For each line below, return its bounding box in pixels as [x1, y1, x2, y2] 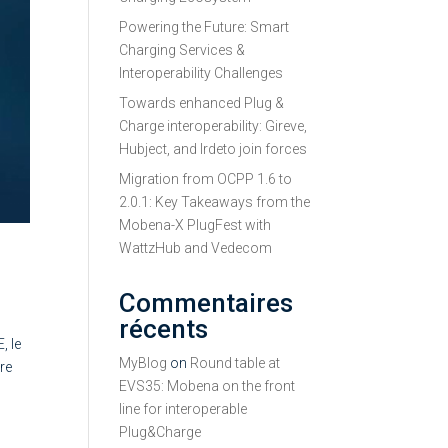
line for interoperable [119, 401, 248, 417]
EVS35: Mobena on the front [119, 378, 296, 394]
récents [119, 314, 209, 344]
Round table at [190, 355, 281, 371]
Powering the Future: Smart [119, 19, 290, 35]
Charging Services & [119, 42, 246, 58]
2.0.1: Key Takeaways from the [119, 194, 311, 210]
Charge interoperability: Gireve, [119, 118, 308, 134]
